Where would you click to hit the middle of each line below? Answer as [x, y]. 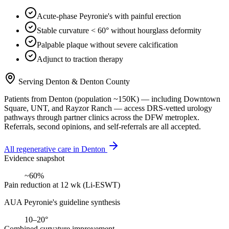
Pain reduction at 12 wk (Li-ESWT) [62, 185]
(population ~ [95, 99]
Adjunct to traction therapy [80, 59]
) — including [159, 99]
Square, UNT [26, 108]
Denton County [105, 81]
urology [200, 108]
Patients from [26, 99]
